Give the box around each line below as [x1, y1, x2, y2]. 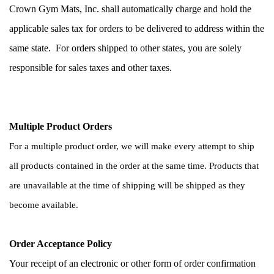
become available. [9, 199, 81, 210]
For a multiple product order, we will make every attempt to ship [9, 141, 254, 151]
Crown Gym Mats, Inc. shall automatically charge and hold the [9, 3, 251, 14]
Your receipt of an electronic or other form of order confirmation [9, 257, 256, 268]
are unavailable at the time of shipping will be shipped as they [9, 180, 245, 190]
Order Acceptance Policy [9, 238, 112, 249]
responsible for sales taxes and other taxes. [9, 62, 172, 73]
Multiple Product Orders [9, 120, 112, 131]
